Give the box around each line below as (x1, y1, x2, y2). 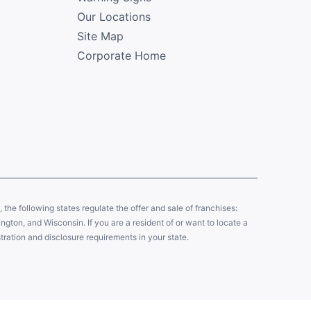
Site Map (76, 28, 124, 43)
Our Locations (76, 9, 151, 24)
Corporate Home (76, 48, 166, 62)
